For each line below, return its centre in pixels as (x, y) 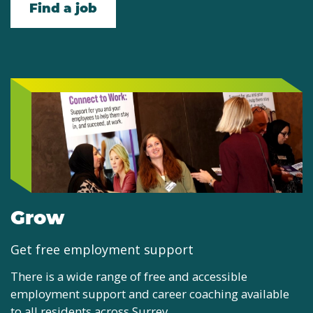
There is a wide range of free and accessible (129, 277)
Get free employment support (102, 250)
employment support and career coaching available (150, 294)
